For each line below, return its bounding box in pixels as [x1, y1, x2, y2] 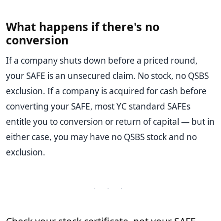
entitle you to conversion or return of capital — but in [6, 116, 215, 128]
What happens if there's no [6, 19, 159, 35]
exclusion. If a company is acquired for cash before [6, 85, 207, 97]
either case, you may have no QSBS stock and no [6, 131, 197, 143]
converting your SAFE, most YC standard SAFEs [6, 101, 190, 112]
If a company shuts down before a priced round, [6, 55, 198, 67]
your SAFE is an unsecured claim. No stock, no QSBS [6, 70, 209, 82]
